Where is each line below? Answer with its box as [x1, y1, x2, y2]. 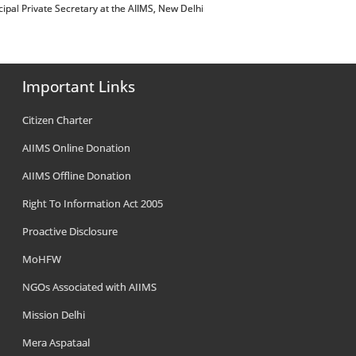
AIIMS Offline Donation [22, 168, 132, 183]
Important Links [22, 76, 136, 97]
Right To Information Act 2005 [22, 196, 164, 211]
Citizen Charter [22, 113, 93, 127]
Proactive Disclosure [22, 224, 118, 238]
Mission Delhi [22, 308, 86, 322]
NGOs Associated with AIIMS [22, 280, 157, 294]
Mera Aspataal [22, 335, 91, 350]
